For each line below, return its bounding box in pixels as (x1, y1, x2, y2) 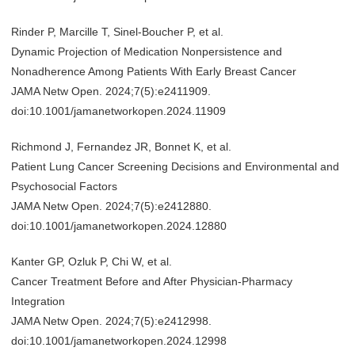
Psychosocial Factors (11, 180, 117, 193)
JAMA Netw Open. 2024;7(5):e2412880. (11, 200, 212, 212)
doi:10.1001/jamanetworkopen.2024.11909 (11, 105, 226, 117)
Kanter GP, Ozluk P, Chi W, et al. (11, 255, 172, 268)
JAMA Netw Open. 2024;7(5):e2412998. (11, 315, 212, 327)
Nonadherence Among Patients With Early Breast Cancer (11, 65, 296, 78)
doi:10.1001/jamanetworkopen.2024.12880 (11, 219, 227, 232)
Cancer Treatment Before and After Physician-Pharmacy (11, 275, 292, 288)
